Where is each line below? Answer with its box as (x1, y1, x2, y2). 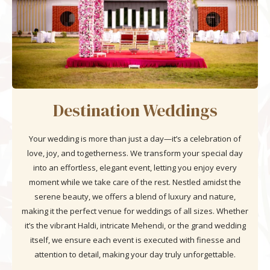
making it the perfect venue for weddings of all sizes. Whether (22, 205, 248, 216)
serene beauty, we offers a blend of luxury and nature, (34, 190, 236, 202)
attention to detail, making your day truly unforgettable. (34, 248, 236, 260)
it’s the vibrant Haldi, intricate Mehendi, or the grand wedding (24, 219, 246, 231)
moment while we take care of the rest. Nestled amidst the (29, 176, 241, 187)
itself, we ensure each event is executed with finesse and (30, 234, 240, 245)
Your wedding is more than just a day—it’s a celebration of (29, 133, 241, 144)
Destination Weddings (52, 98, 218, 122)
